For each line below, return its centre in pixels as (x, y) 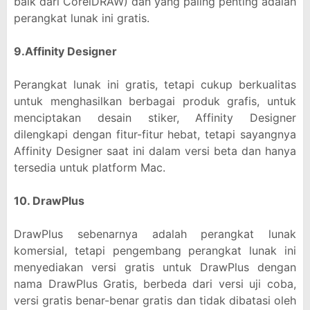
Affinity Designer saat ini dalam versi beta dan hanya (155, 151)
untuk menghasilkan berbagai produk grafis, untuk (155, 101)
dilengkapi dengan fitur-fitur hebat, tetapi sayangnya (155, 134)
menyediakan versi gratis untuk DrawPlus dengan (155, 267)
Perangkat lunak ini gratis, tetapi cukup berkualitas (155, 84)
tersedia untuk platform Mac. (90, 167)
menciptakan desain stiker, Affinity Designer (155, 118)
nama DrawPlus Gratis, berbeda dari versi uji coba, (155, 284)
